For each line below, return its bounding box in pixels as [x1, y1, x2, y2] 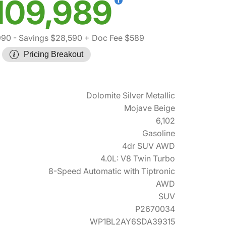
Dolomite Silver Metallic [86, 90, 175, 101]
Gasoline [142, 128, 175, 139]
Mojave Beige [124, 103, 175, 114]
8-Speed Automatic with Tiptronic [48, 166, 175, 177]
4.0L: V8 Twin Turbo [100, 153, 175, 164]
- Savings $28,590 [11, 33, 82, 43]
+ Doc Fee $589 [82, 33, 144, 43]
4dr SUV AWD [122, 141, 175, 151]
